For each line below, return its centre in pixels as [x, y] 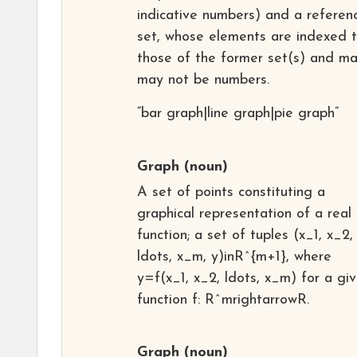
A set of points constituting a [231, 192]
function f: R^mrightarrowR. [223, 300]
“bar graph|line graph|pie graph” [238, 113]
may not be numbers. [203, 80]
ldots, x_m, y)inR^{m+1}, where [234, 257]
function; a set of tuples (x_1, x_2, [245, 235]
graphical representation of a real [244, 214]
